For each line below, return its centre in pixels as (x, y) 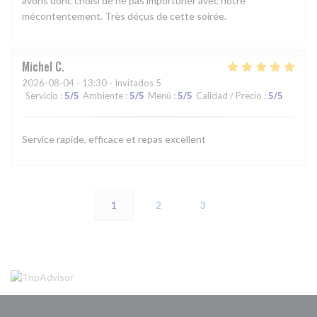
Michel (37, 67)
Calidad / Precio (229, 96)
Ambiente (103, 96)
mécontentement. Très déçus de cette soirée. (124, 16)
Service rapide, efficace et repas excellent (114, 139)
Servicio (42, 96)
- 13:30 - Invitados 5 (118, 83)
